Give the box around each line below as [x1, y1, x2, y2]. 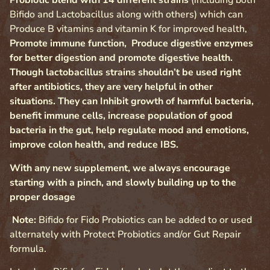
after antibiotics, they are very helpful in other [10, 80, 213, 94]
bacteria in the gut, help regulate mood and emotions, [10, 124, 249, 137]
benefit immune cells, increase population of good [10, 109, 233, 123]
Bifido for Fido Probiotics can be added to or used [39, 213, 252, 227]
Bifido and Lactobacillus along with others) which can [10, 8, 243, 22]
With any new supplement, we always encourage [10, 161, 230, 175]
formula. [10, 242, 46, 256]
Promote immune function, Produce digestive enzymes [10, 37, 253, 51]
